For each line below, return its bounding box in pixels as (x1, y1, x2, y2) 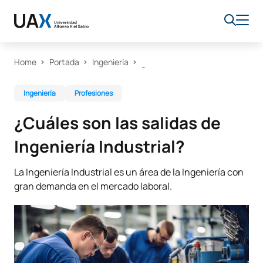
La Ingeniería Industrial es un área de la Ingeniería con (14, 166, 244, 178)
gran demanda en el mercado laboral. (14, 180, 172, 193)
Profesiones (75, 88, 113, 98)
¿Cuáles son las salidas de (14, 112, 221, 134)
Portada (49, 56, 79, 68)
